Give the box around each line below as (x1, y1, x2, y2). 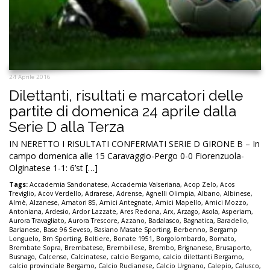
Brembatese (64, 243, 103, 253)
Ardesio (45, 207, 69, 216)
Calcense (39, 253, 67, 262)
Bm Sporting (42, 234, 81, 243)
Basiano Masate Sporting (94, 225, 170, 234)
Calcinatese (71, 253, 107, 262)
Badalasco (148, 216, 180, 225)
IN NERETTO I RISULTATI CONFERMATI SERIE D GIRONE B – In (9, 138, 260, 150)
